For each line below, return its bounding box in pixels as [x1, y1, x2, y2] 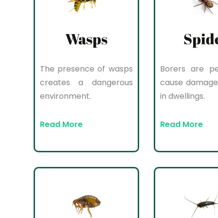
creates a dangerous [40, 76, 133, 88]
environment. [40, 90, 91, 102]
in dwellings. [160, 90, 205, 102]
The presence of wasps [40, 63, 133, 74]
